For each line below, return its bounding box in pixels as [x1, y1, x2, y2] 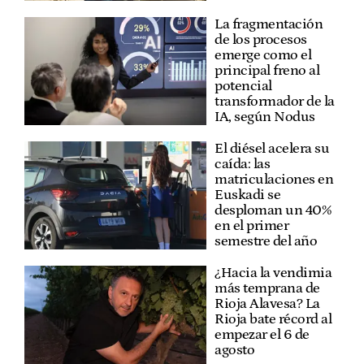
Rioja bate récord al [214, 311, 331, 328]
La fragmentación [214, 16, 323, 33]
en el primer [214, 218, 288, 235]
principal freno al [214, 63, 319, 80]
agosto [214, 342, 254, 359]
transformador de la [214, 93, 335, 110]
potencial [214, 78, 272, 95]
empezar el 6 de [214, 327, 310, 344]
